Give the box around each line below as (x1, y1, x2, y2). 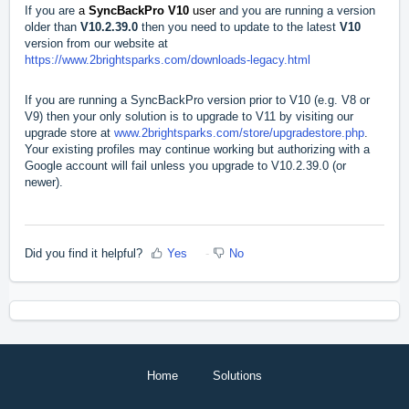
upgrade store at (25, 125, 114, 140)
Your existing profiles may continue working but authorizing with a (25, 142, 370, 156)
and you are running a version (215, 3, 375, 17)
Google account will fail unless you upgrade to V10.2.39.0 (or (25, 158, 346, 173)
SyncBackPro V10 (89, 3, 193, 17)
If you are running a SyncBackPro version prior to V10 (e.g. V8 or (25, 92, 370, 107)
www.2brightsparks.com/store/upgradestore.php (114, 125, 364, 140)
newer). (25, 174, 63, 189)
